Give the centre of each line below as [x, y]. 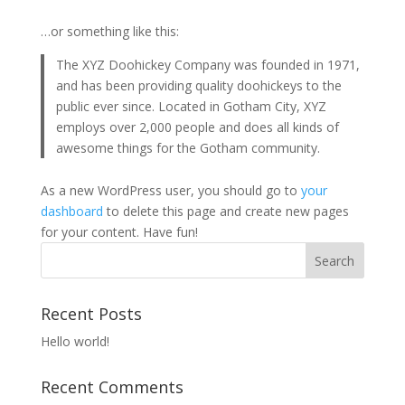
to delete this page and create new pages [226, 211]
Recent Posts [91, 314]
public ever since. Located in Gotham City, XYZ [192, 106]
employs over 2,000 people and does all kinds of [198, 127]
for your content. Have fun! [119, 232]
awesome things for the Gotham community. [188, 147]
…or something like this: [109, 31]
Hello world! [75, 341]
